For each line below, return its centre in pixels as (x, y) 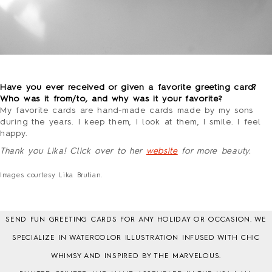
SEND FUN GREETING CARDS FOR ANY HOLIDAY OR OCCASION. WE (136, 219)
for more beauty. (214, 151)
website (162, 151)
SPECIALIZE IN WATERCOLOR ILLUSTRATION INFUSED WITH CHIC (136, 238)
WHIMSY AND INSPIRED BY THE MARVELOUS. (136, 256)
